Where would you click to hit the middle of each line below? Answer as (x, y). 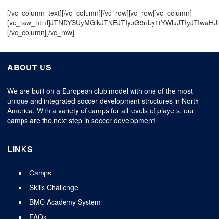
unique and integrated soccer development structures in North (103, 101)
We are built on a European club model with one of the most (100, 91)
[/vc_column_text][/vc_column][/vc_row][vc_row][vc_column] (99, 12)
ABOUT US (30, 67)
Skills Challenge (54, 187)
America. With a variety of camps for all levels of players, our (101, 110)
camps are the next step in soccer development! (82, 120)
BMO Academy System (65, 202)
